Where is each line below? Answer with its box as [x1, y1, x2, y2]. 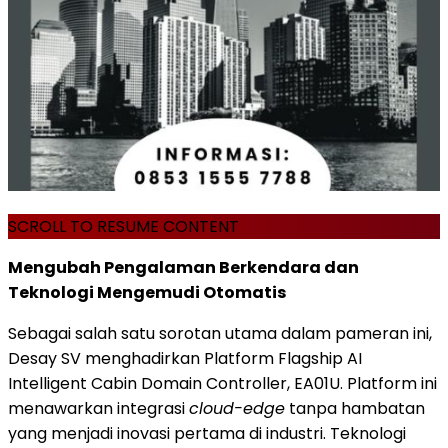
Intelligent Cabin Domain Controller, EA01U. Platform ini [8, 371, 437, 395]
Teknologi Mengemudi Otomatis [8, 280, 286, 304]
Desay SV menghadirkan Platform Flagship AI [8, 346, 362, 370]
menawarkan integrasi [8, 396, 189, 420]
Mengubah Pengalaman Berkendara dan [8, 255, 359, 279]
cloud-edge [189, 396, 285, 420]
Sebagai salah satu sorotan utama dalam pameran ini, [8, 321, 432, 345]
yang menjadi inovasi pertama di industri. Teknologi [8, 421, 406, 445]
